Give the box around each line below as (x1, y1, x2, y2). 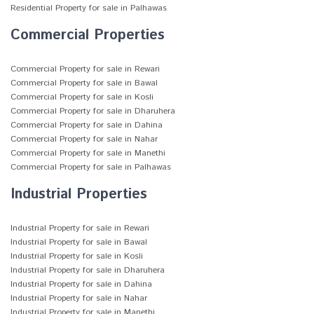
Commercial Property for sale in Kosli (11, 91, 153, 103)
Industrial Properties (11, 184, 147, 205)
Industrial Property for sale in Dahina (11, 278, 152, 290)
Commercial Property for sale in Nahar (11, 133, 158, 145)
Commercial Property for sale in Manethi (11, 147, 165, 159)
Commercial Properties (11, 25, 165, 46)
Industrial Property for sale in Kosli (11, 250, 143, 262)
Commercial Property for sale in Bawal (11, 77, 158, 89)
